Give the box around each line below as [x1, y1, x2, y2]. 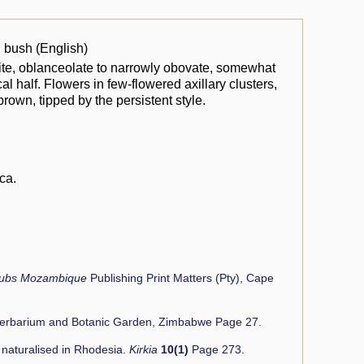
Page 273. [188, 344, 245, 357]
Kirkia [129, 344, 161, 357]
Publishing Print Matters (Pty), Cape [90, 271, 274, 284]
